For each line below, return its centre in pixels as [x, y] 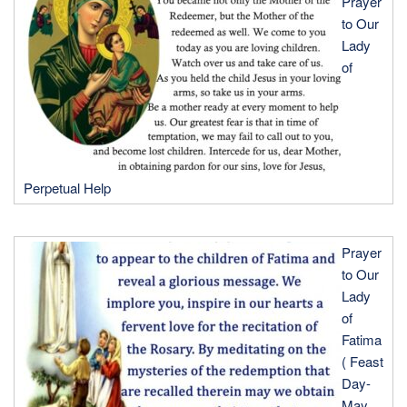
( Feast [362, 362]
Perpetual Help [67, 188]
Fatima [362, 340]
